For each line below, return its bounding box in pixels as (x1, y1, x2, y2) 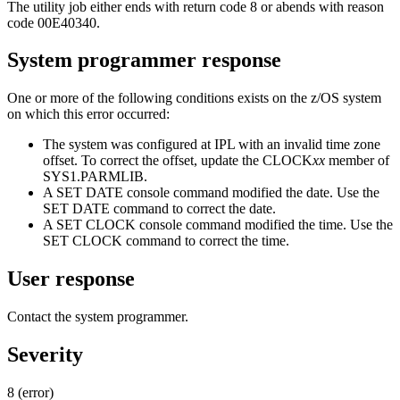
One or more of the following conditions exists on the (7, 90, 311, 106)
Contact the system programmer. (7, 309, 188, 325)
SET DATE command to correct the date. (43, 201, 276, 217)
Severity (7, 343, 83, 367)
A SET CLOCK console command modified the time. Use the (43, 217, 393, 233)
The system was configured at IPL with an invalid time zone (43, 137, 380, 153)
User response (7, 267, 135, 291)
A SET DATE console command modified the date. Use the (43, 185, 379, 201)
